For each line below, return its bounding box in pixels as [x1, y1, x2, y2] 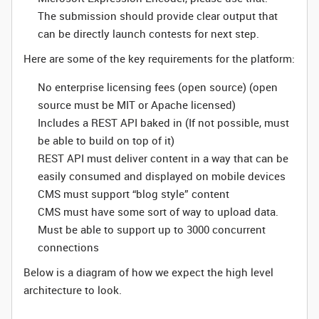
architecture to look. [23, 283, 122, 297]
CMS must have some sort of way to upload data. [38, 204, 278, 219]
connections [38, 240, 99, 254]
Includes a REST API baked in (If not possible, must [38, 115, 289, 130]
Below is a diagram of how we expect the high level [23, 265, 273, 279]
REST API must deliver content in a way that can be [38, 151, 288, 165]
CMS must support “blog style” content [38, 187, 229, 201]
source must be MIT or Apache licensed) [38, 98, 236, 112]
